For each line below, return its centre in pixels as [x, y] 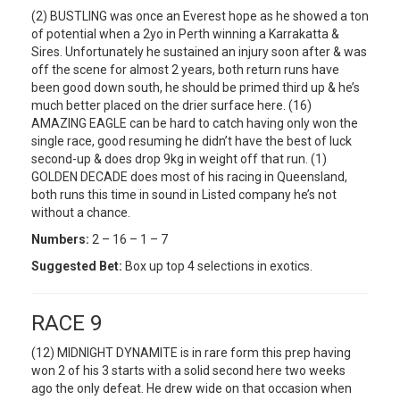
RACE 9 [67, 323]
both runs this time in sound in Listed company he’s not [184, 194]
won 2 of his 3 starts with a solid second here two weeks [188, 370]
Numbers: [60, 239]
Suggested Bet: [77, 266]
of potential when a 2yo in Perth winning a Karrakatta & [185, 33]
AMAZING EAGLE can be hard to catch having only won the [195, 123]
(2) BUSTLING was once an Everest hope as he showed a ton [200, 16]
